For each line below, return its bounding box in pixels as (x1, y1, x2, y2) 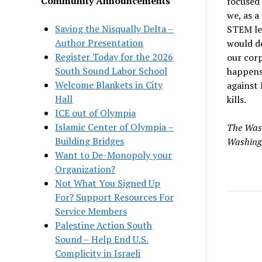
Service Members (55, 204, 127, 218)
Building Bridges (55, 134, 125, 147)
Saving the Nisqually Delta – (55, 22, 174, 35)
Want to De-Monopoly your (55, 148, 173, 161)
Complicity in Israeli (55, 246, 141, 260)
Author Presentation (55, 36, 144, 49)
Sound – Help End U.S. (55, 232, 149, 246)
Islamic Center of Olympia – (55, 120, 174, 133)
